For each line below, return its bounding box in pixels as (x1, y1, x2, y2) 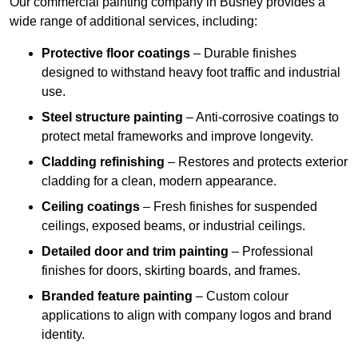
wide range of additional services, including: (10, 14, 257, 29)
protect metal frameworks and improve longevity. (42, 129, 313, 144)
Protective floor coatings (42, 46, 190, 61)
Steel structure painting (42, 110, 183, 125)
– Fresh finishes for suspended (140, 200, 317, 214)
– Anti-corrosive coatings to (183, 110, 339, 125)
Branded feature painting (42, 289, 193, 304)
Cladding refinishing (42, 155, 165, 169)
